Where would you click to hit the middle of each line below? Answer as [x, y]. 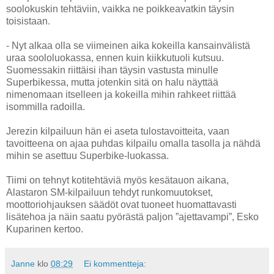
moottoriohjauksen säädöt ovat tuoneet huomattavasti [121, 204]
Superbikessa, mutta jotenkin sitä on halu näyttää [112, 82]
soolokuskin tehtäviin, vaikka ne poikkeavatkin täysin [120, 9]
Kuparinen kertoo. [45, 229]
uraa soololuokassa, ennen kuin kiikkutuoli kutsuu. [115, 57]
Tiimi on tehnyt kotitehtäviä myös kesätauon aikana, [117, 180]
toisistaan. [28, 21]
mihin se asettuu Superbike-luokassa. [87, 155]
